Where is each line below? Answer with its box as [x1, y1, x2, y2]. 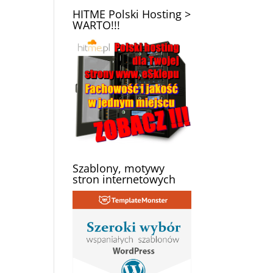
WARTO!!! [73, 18, 121, 33]
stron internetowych [73, 171, 176, 186]
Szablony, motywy [73, 160, 165, 175]
